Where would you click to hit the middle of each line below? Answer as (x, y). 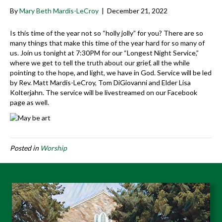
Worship (54, 148)
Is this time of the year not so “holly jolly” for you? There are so (107, 33)
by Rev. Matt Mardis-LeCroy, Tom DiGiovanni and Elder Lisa (100, 82)
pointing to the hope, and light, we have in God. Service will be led (111, 72)
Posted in (25, 148)
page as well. (29, 102)
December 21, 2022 (137, 10)
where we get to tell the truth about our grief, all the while (100, 62)
